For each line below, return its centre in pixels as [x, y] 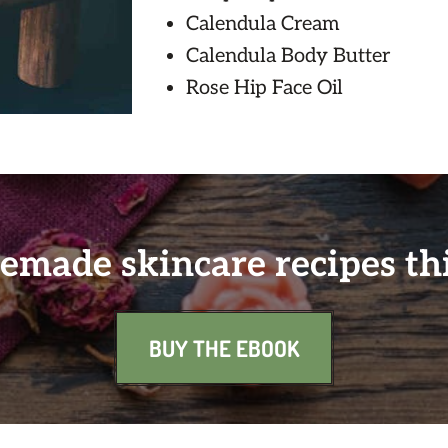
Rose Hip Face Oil [264, 88]
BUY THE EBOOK [224, 348]
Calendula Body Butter [287, 56]
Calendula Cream [262, 24]
